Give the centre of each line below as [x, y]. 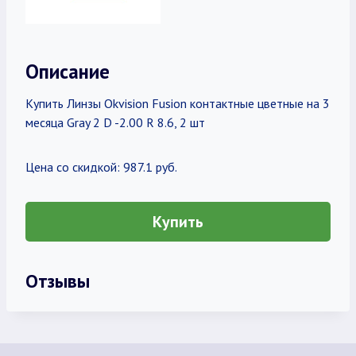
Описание [68, 71]
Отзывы [58, 281]
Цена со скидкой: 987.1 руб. [101, 167]
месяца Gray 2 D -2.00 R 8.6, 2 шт [115, 122]
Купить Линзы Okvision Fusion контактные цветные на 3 [178, 103]
